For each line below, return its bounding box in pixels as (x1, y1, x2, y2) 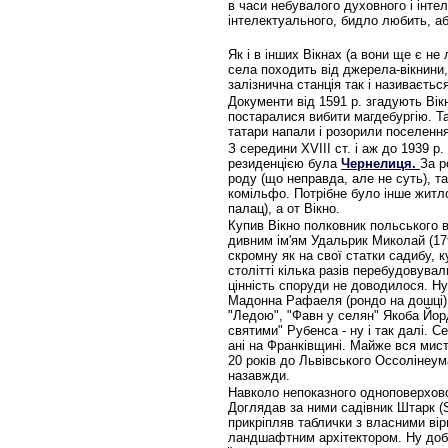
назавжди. (228, 368, 294, 383)
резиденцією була (228, 156, 341, 171)
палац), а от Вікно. (228, 201, 344, 216)
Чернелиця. (341, 156, 420, 171)
